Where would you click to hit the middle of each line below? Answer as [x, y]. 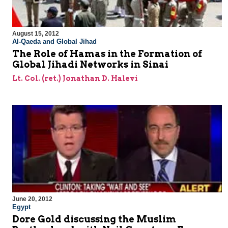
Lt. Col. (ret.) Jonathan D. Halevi [75, 79]
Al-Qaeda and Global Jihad [54, 42]
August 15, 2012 [36, 34]
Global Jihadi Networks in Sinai [90, 65]
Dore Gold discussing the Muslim [94, 219]
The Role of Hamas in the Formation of [107, 54]
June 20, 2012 [32, 199]
